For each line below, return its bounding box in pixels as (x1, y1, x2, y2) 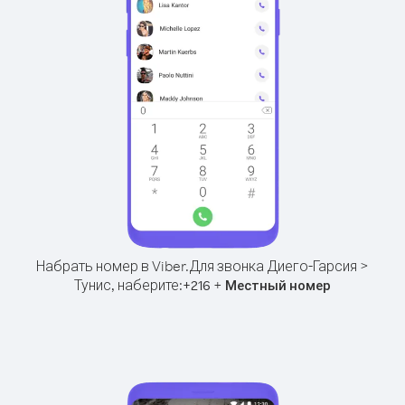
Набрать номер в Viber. (36, 257, 189, 275)
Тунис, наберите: (74, 276, 183, 294)
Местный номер (225, 277, 331, 294)
